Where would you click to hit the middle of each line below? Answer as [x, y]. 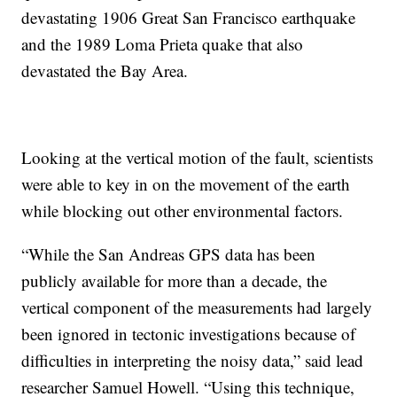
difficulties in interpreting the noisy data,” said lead [193, 361]
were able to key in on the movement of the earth [186, 184]
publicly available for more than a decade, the [175, 281]
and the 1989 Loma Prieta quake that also [163, 44]
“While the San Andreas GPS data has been [169, 254]
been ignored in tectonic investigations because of [189, 334]
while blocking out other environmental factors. [183, 211]
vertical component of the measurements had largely [197, 307]
